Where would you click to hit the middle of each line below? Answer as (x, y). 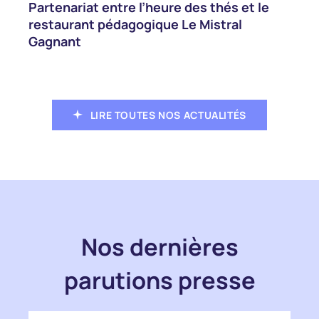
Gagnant (54, 41)
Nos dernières (159, 246)
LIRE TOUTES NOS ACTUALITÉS (168, 115)
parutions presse (159, 280)
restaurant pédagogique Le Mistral (135, 24)
